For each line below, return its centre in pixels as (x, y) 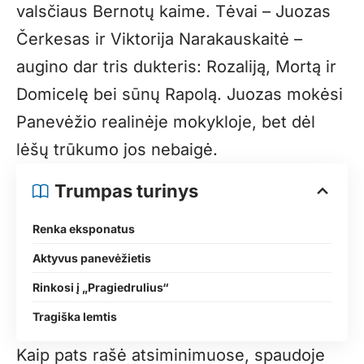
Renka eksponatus (84, 228)
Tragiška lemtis (75, 316)
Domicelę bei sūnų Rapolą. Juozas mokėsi (180, 94)
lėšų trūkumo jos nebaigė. (117, 149)
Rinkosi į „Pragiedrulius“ (101, 287)
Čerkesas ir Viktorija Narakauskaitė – (159, 39)
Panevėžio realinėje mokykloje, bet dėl (166, 121)
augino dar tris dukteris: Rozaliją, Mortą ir (176, 66)
